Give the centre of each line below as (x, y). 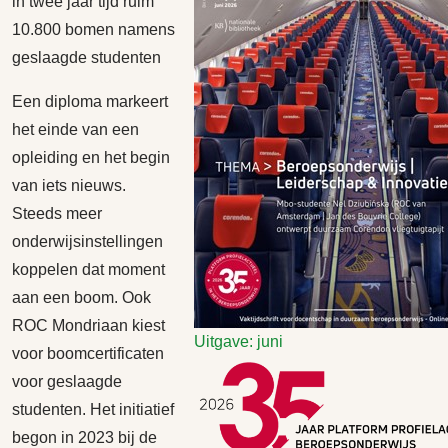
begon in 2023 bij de (84, 437)
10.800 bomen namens (93, 29)
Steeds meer (57, 213)
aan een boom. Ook (81, 297)
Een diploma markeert (90, 101)
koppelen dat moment (88, 269)
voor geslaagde (67, 381)
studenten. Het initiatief (93, 409)
